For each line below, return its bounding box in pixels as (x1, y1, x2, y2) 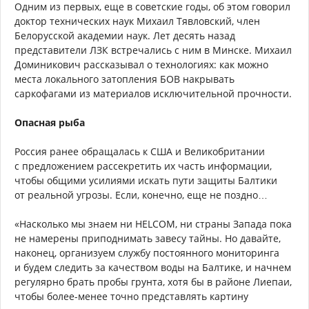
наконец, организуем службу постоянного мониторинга (14, 246, 279, 260)
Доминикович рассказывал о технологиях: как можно (14, 58, 268, 72)
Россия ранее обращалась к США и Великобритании (14, 145, 265, 159)
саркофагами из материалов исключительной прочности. (14, 87, 292, 101)
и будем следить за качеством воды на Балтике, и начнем (14, 261, 291, 275)
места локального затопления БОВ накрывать (14, 72, 235, 86)
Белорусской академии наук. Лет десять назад (14, 29, 235, 43)
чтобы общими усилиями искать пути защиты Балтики (14, 174, 277, 188)
